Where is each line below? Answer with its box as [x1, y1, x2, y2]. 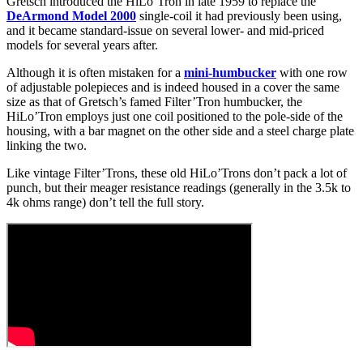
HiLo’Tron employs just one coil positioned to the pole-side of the [6, 109, 343, 124]
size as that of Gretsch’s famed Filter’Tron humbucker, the [6, 95, 302, 109]
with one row [276, 66, 348, 80]
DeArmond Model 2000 [6, 9, 136, 23]
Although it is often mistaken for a [6, 66, 184, 80]
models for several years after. [6, 38, 158, 53]
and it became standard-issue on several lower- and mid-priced [6, 23, 324, 38]
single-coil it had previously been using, [136, 9, 342, 23]
